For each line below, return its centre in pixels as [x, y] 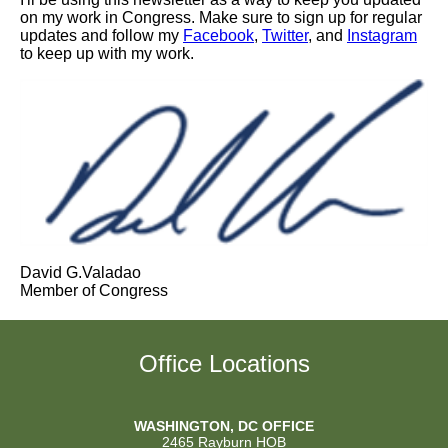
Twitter [285, 35]
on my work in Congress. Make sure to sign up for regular [221, 17]
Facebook [218, 35]
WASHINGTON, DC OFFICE [224, 426]
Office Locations [224, 363]
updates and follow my [101, 35]
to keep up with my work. [107, 53]
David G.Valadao [80, 272]
